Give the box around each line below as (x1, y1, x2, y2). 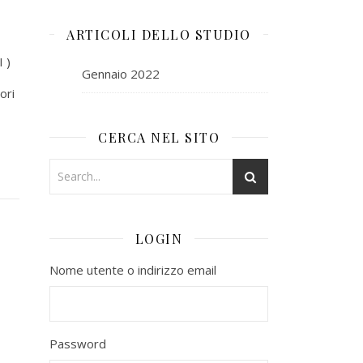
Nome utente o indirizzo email (49, 261, 216, 278)
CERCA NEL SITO (98, 128, 220, 146)
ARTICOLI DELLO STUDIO (66, 25, 251, 43)
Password (49, 335, 106, 352)
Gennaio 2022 (82, 65, 160, 82)
